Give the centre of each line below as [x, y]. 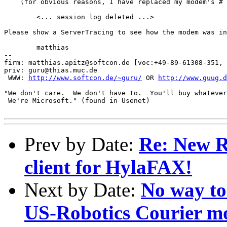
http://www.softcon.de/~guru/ [85, 78]
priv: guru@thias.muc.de [51, 70]
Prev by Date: [82, 144]
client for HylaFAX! [108, 167]
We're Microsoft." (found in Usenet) [77, 100]
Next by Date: [83, 190]
